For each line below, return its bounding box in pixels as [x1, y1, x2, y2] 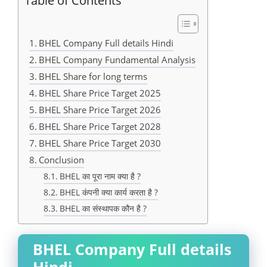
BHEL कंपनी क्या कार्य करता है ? [59, 187, 158, 198]
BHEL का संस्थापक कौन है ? [59, 203, 147, 214]
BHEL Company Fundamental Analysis [38, 54, 195, 66]
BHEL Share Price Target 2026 [38, 104, 161, 116]
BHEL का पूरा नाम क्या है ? [59, 170, 141, 182]
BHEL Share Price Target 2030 [38, 137, 161, 149]
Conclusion [38, 154, 84, 166]
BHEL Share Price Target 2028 [38, 120, 161, 132]
